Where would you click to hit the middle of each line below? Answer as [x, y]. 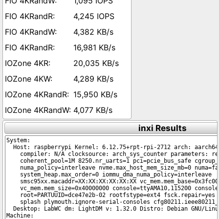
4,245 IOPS [94, 16]
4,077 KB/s [93, 110]
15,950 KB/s [95, 94]
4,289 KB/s [93, 79]
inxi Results [162, 128]
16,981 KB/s [94, 47]
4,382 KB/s [93, 32]
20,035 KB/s [96, 63]
